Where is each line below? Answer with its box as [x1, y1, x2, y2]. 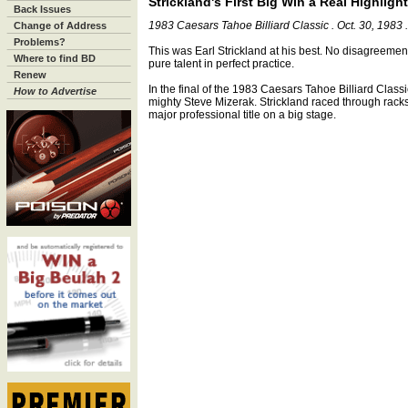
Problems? [14, 36, 66, 47]
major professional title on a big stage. [148, 108, 336, 121]
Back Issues [14, 4, 71, 15]
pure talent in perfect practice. [148, 57, 294, 70]
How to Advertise [14, 86, 97, 97]
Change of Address [14, 20, 107, 31]
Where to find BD [14, 53, 96, 64]
